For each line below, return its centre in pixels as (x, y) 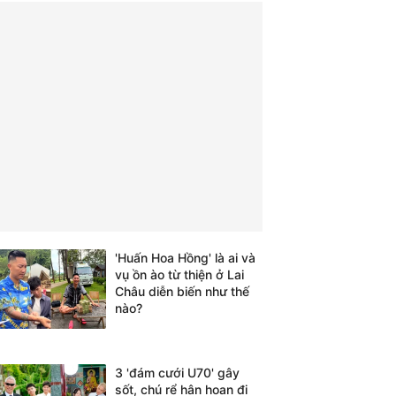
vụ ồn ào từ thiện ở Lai (179, 274)
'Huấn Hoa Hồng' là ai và (185, 258)
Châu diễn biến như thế (182, 291)
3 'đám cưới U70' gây (177, 373)
